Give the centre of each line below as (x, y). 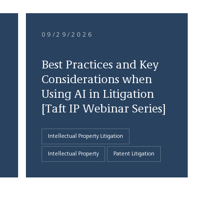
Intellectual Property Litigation (85, 136)
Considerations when (97, 80)
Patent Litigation (134, 154)
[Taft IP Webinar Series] (103, 109)
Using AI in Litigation (98, 95)
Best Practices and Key (100, 66)
